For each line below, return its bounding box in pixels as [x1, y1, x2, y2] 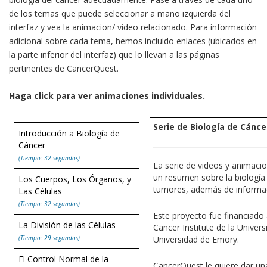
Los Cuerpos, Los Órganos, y [18, 173, 131, 185]
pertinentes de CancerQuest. [9, 63, 119, 74]
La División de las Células [18, 219, 118, 231]
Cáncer [18, 139, 48, 151]
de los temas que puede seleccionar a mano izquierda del [9, 8, 231, 20]
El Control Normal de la [18, 253, 108, 265]
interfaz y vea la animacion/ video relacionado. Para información [9, 21, 257, 33]
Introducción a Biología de [18, 128, 120, 139]
